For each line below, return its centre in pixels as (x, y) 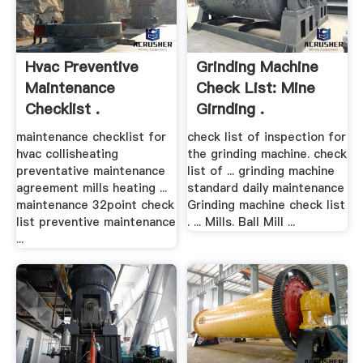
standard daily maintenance (266, 188)
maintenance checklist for (91, 137)
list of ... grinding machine (261, 171)
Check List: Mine (256, 88)
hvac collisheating (67, 154)
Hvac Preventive (81, 66)
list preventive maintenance (96, 222)
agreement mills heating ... (91, 188)
